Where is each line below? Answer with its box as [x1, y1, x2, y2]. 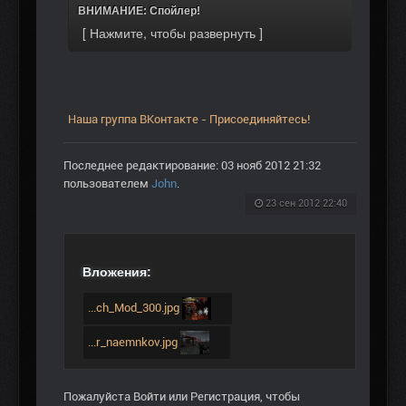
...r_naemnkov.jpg [88, 334, 180, 349]
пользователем [63, 176, 151, 190]
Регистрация [190, 390, 260, 404]
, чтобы [260, 390, 300, 404]
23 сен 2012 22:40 [266, 197, 347, 209]
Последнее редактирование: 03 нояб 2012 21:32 [63, 158, 321, 172]
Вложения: [82, 264, 151, 279]
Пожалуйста [63, 390, 133, 404]
